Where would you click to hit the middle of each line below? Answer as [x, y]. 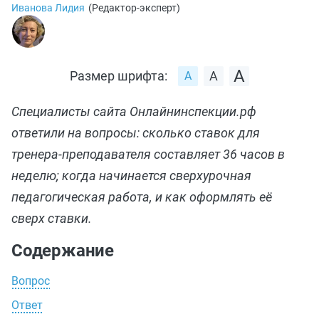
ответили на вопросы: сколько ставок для [136, 133]
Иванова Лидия [48, 8]
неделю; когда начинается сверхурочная [131, 176]
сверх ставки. [52, 218]
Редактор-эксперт [134, 8]
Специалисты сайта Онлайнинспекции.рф [134, 111]
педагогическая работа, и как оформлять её [142, 197]
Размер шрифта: [119, 76]
